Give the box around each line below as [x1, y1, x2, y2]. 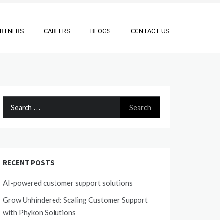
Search [2, 97, 25, 106]
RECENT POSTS [3, 158, 55, 167]
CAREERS [44, 27, 71, 35]
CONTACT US [131, 27, 170, 35]
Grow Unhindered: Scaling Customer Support [3, 195, 148, 204]
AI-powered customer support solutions [3, 178, 133, 187]
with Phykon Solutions [3, 208, 76, 217]
